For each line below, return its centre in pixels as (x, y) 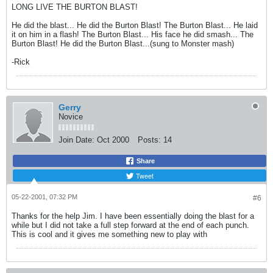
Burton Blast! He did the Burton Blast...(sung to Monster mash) (123, 44)
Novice (71, 117)
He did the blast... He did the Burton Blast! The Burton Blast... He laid (135, 25)
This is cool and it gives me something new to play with (111, 234)
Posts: (149, 140)
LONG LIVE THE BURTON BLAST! (75, 7)
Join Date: (76, 140)
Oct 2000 (113, 140)
